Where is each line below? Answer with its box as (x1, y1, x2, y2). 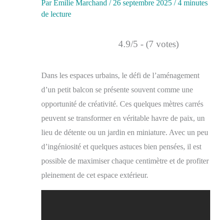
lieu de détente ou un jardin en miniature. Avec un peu (41, 128, 208, 137)
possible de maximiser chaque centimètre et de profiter (41, 156, 209, 165)
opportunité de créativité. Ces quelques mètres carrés (41, 99, 203, 108)
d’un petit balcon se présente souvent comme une (41, 85, 193, 94)
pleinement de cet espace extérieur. (41, 170, 148, 179)
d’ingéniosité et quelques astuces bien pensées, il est (41, 142, 201, 151)
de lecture (41, 9, 71, 18)
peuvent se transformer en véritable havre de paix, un (41, 113, 205, 122)
